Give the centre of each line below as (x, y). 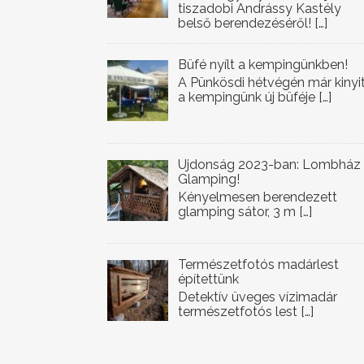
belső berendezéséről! (245, 23)
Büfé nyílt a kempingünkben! (263, 65)
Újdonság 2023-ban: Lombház (269, 165)
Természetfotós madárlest (258, 264)
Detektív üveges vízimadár (258, 297)
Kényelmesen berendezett (258, 197)
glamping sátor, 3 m (238, 212)
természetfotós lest (239, 312)
